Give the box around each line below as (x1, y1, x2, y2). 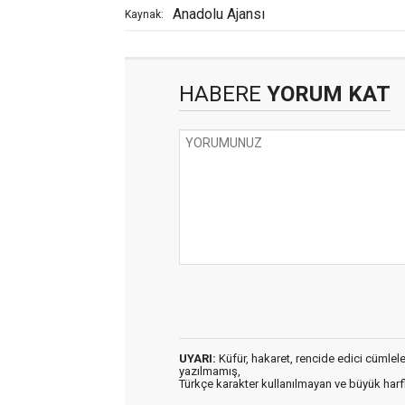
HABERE (179, 80, 261, 107)
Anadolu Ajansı (173, 5, 265, 23)
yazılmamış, (179, 363, 240, 378)
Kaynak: (125, 7, 164, 21)
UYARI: (179, 351, 216, 365)
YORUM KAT (261, 80, 391, 107)
